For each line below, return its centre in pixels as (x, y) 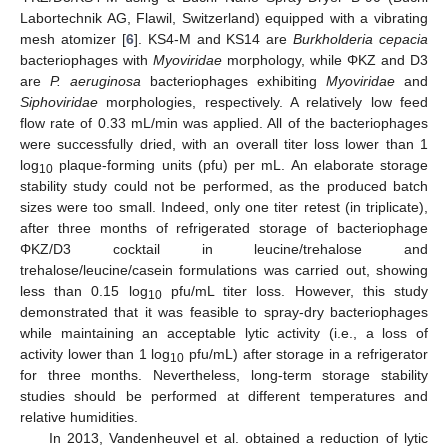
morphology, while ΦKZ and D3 (325, 59)
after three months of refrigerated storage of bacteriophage (224, 227)
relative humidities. (79, 416)
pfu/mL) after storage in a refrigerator (306, 353)
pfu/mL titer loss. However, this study (295, 290)
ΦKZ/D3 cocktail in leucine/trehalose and (224, 248)
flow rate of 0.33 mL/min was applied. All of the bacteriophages (224, 122)
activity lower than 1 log (95, 353)
